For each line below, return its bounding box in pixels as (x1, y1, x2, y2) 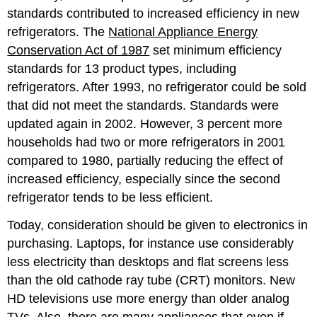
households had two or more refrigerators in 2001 (7, 134, 286, 149)
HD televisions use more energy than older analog (7, 291, 290, 306)
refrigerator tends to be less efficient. (7, 190, 214, 204)
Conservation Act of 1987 (7, 42, 150, 57)
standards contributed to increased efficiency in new (7, 6, 300, 21)
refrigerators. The (7, 24, 109, 39)
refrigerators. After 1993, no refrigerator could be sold (7, 79, 307, 94)
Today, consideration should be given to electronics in (7, 217, 309, 232)
